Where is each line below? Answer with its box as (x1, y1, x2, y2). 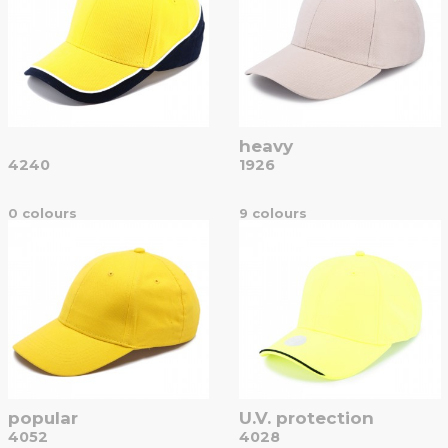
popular (7, 407, 78, 428)
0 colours (7, 204, 77, 221)
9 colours (239, 204, 307, 221)
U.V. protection (239, 407, 374, 428)
